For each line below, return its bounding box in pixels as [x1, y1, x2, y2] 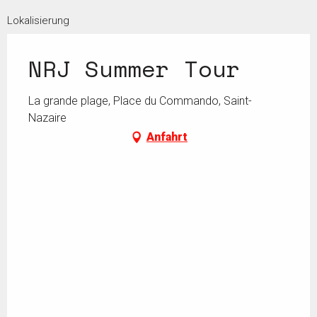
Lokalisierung [7, 14, 69, 28]
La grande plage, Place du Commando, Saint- [28, 94, 252, 108]
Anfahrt [146, 130, 188, 144]
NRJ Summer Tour [28, 52, 241, 86]
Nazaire [28, 111, 67, 125]
